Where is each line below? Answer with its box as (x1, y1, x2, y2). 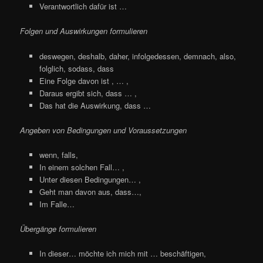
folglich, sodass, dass (39, 62, 114, 74)
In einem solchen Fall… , (39, 161, 124, 173)
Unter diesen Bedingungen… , (39, 173, 141, 185)
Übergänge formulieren (20, 222, 97, 234)
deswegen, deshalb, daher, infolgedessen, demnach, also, (39, 50, 236, 62)
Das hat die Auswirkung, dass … (39, 99, 151, 111)
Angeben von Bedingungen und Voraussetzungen (20, 124, 187, 136)
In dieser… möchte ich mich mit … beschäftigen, (39, 248, 206, 259)
